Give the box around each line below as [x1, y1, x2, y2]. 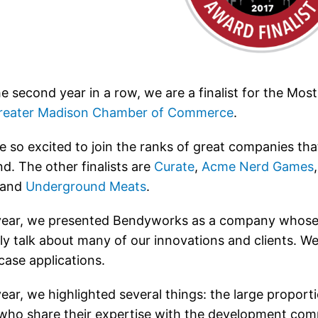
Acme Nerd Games [202, 159, 314, 175]
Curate [154, 159, 194, 175]
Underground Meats [26, 179, 146, 194]
